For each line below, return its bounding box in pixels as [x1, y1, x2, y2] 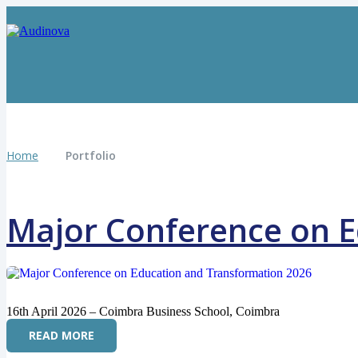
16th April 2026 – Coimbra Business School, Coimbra [6, 304, 280, 318]
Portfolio [66, 148, 116, 163]
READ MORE [29, 328, 94, 343]
